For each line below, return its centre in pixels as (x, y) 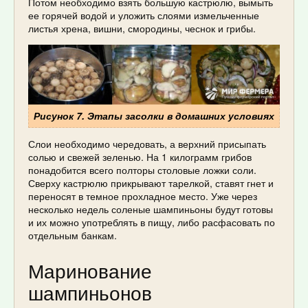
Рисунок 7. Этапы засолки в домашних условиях (154, 116)
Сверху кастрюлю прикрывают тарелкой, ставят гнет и (151, 183)
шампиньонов (90, 293)
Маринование (90, 271)
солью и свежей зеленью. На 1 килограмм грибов (140, 157)
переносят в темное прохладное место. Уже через (143, 196)
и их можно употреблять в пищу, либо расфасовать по (152, 222)
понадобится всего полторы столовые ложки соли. (142, 170)
